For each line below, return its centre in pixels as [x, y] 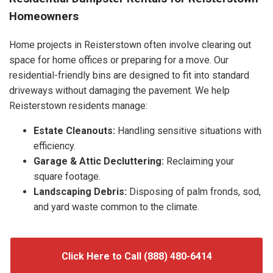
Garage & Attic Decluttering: [99, 161]
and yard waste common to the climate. [116, 207]
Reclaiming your [199, 161]
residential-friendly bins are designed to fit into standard [129, 75]
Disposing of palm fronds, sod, [194, 191]
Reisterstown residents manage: [78, 105]
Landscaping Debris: [80, 191]
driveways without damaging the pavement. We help [119, 90]
